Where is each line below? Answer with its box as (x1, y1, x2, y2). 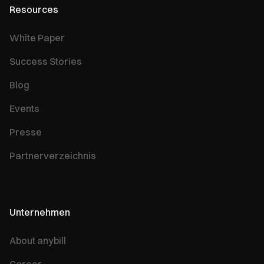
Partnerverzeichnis (9, 150, 96, 161)
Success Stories (9, 55, 82, 67)
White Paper (9, 32, 65, 44)
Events (9, 103, 39, 114)
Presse (9, 126, 42, 138)
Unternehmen (9, 206, 70, 218)
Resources (9, 4, 58, 15)
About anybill (9, 235, 66, 246)
